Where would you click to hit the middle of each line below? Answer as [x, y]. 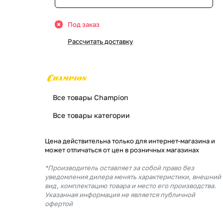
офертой [59, 204]
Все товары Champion [91, 97]
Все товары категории [91, 115]
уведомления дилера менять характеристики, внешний [133, 177]
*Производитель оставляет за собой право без [119, 168]
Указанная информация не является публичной [120, 195]
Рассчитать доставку [100, 41]
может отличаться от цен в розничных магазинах [122, 150]
